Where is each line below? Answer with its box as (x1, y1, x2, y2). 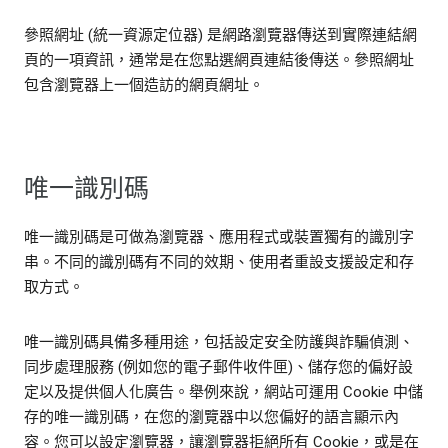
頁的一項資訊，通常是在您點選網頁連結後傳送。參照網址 (24, 51, 414, 70)
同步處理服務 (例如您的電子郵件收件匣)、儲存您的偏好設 (24, 358, 413, 377)
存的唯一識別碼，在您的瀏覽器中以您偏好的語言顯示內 (24, 408, 399, 427)
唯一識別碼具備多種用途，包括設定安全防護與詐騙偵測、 (24, 333, 414, 352)
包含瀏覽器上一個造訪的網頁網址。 (24, 76, 264, 95)
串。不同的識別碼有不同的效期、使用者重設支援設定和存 (24, 253, 414, 272)
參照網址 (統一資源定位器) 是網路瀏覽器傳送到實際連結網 (24, 26, 417, 45)
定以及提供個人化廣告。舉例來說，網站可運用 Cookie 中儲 (24, 383, 423, 402)
